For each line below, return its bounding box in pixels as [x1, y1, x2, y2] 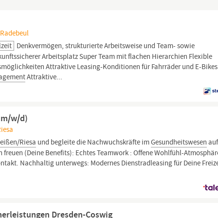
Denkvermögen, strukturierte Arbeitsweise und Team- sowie [15, 41, 195, 51]
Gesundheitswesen [151, 137, 207, 147]
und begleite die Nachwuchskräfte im [36, 137, 151, 147]
